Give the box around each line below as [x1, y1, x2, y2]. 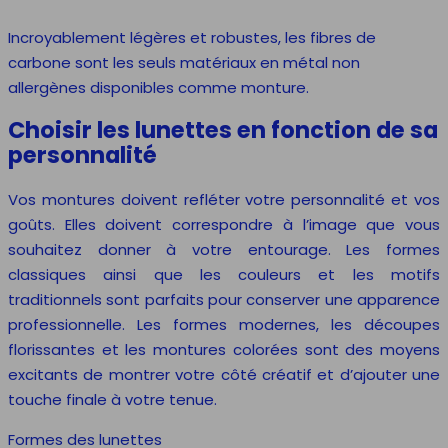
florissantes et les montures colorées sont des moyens [8, 338, 440, 360]
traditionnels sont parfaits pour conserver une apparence [8, 288, 440, 310]
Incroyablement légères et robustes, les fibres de [8, 26, 376, 48]
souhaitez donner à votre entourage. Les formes [8, 238, 440, 260]
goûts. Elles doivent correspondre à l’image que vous [8, 213, 440, 235]
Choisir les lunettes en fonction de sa [8, 114, 438, 147]
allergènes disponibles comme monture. [8, 76, 309, 98]
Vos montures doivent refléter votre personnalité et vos [8, 188, 440, 210]
